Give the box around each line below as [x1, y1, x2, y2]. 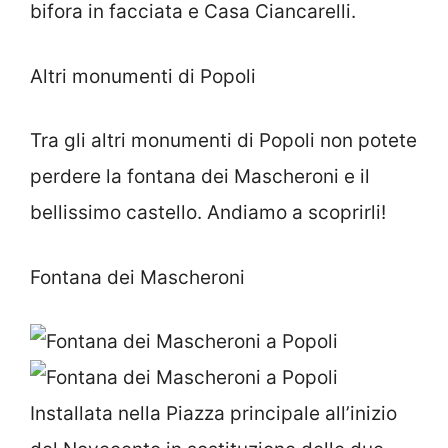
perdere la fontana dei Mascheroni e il [30, 165, 370, 188]
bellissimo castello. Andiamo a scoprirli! [30, 201, 386, 224]
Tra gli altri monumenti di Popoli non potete [30, 129, 417, 152]
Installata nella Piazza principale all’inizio [30, 402, 397, 425]
